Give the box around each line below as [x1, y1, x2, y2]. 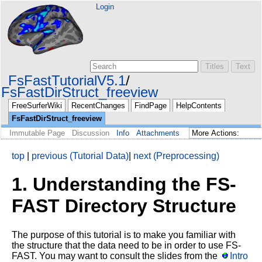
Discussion [72, 129, 109, 137]
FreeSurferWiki [12, 101, 62, 110]
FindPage [135, 101, 167, 110]
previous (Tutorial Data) [32, 151, 129, 161]
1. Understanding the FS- [12, 174, 236, 195]
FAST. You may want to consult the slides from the [12, 250, 220, 261]
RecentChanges [71, 101, 125, 110]
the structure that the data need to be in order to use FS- [12, 240, 241, 250]
